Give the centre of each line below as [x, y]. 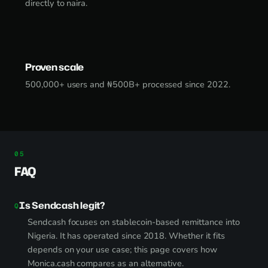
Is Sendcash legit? [62, 205]
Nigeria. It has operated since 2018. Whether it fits [126, 236]
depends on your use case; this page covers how [122, 249]
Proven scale [55, 67]
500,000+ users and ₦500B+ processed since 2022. [128, 84]
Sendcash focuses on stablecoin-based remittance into [134, 222]
